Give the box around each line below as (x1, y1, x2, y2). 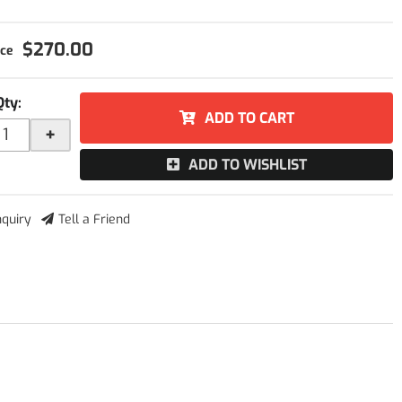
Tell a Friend (58, 211, 131, 228)
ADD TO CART (204, 109, 294, 127)
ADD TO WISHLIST (188, 155, 307, 174)
